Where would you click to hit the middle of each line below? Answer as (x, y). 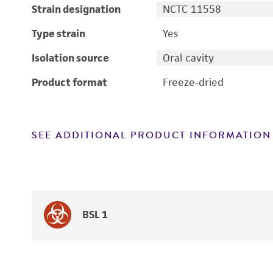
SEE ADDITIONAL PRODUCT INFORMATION (151, 135)
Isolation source (70, 58)
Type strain (58, 34)
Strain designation (76, 9)
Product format (69, 82)
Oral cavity (188, 58)
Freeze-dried (193, 82)
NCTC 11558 (192, 9)
